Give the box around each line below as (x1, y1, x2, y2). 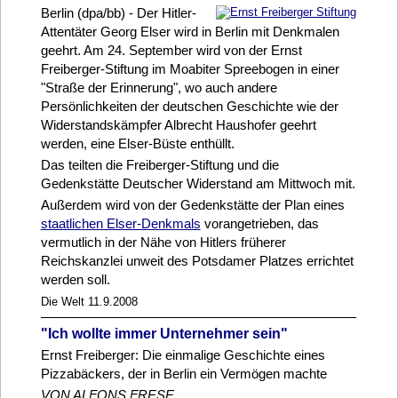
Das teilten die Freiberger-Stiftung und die (40, 156, 279, 172)
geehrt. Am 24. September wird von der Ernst (40, 42, 302, 58)
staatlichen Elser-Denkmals (40, 215, 201, 231)
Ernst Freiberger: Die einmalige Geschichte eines (40, 347, 325, 363)
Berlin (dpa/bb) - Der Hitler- (40, 4, 196, 20)
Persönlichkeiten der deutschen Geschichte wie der (40, 98, 338, 114)
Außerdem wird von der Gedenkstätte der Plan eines (40, 196, 345, 212)
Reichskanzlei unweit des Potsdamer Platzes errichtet (40, 252, 354, 268)
